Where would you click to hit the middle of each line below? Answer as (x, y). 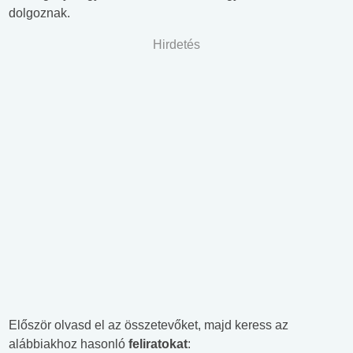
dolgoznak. (39, 13)
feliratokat (158, 344)
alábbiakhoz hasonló (69, 344)
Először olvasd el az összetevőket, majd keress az (149, 325)
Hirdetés (176, 45)
